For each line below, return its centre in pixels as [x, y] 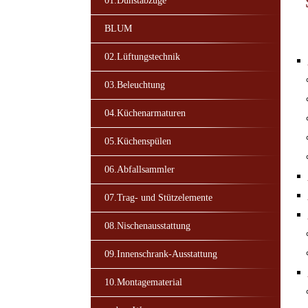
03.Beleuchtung [134, 85]
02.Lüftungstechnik [142, 56]
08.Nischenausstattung [147, 225]
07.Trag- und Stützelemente [158, 197]
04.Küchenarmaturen [145, 113]
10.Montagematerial [143, 282]
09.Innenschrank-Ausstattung [161, 254]
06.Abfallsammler [139, 169]
